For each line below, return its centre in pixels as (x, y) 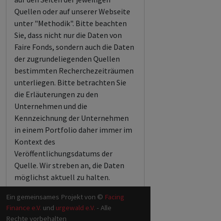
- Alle (103, 207)
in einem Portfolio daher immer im (73, 130)
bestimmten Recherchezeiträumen (74, 71)
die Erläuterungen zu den (56, 94)
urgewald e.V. (75, 207)
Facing (114, 197)
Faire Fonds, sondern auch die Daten (74, 47)
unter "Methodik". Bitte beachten (71, 23)
